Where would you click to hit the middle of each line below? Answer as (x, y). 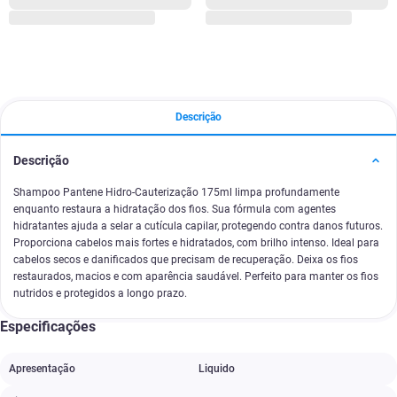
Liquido (217, 369)
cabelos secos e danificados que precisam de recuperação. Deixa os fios (186, 260)
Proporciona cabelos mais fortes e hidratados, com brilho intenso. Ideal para (196, 243)
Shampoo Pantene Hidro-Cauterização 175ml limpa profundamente (176, 192)
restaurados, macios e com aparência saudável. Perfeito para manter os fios (196, 276)
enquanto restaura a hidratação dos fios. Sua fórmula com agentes (175, 209)
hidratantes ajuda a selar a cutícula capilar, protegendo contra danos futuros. (198, 226)
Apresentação (42, 369)
